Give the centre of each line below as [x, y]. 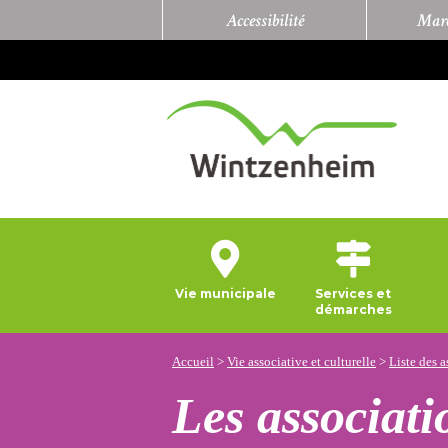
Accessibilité [264, 20]
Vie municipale [226, 293]
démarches [353, 309]
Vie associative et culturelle [301, 361]
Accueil [193, 361]
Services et [353, 293]
